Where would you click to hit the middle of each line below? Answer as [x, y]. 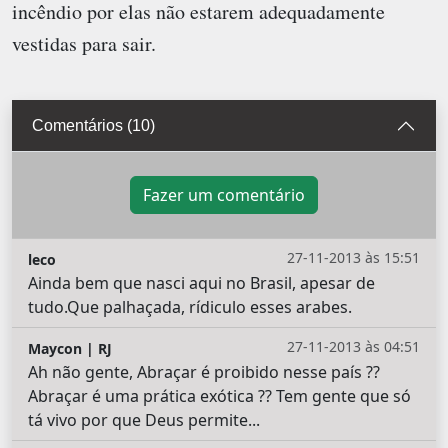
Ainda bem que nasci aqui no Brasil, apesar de [201, 282]
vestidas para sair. [84, 43]
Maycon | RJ [70, 348]
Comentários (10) [93, 126]
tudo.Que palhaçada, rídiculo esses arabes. [190, 306]
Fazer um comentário [224, 194]
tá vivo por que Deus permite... [144, 419]
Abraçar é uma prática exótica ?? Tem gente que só [219, 395]
